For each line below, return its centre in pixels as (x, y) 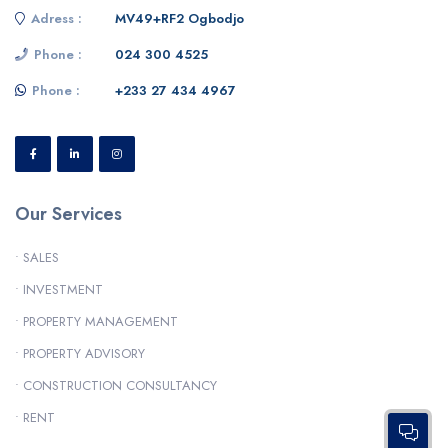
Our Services (68, 214)
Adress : (56, 19)
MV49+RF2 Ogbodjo (179, 19)
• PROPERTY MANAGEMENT (96, 322)
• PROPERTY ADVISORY (80, 354)
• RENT (35, 418)
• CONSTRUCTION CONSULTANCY (116, 386)
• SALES (37, 258)
